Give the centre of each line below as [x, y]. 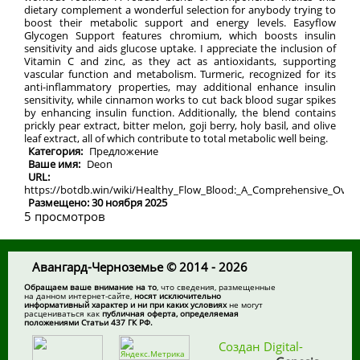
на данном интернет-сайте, [79, 295]
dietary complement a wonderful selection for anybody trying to [180, 10]
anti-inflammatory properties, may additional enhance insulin [180, 87]
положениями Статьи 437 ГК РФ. [88, 322]
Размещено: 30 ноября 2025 [98, 202]
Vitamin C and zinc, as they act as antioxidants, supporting [180, 61]
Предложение [124, 151]
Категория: [57, 151]
